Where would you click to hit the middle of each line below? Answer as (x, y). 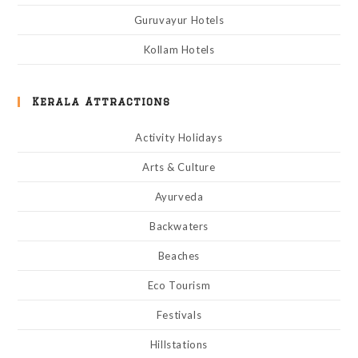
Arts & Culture (179, 167)
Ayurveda (179, 197)
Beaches (179, 256)
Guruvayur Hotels (179, 20)
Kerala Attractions (101, 101)
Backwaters (179, 226)
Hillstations (179, 344)
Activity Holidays (179, 137)
